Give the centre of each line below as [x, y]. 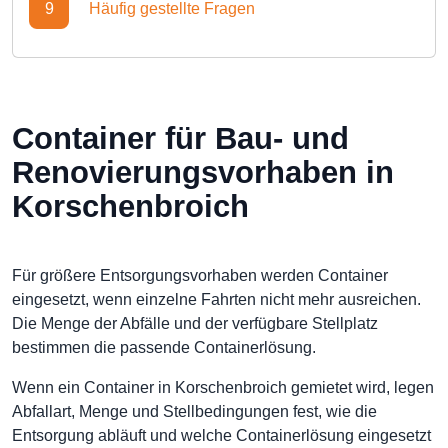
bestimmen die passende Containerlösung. [164, 347]
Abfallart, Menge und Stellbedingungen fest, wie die [194, 411]
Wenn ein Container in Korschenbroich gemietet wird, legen [223, 387]
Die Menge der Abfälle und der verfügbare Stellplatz [195, 323]
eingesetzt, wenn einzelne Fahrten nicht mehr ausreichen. [216, 299]
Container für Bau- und [180, 138]
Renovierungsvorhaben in [203, 172]
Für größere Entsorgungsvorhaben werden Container [200, 275]
